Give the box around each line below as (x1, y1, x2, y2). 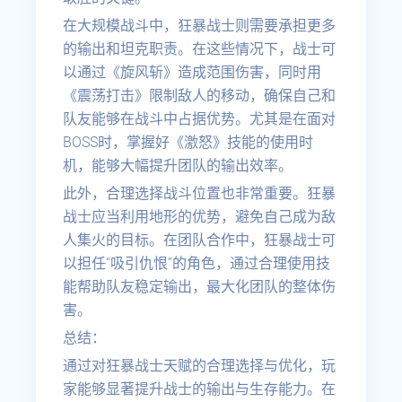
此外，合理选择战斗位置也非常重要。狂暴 (63, 185, 336, 202)
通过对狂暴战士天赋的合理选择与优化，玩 (63, 357, 336, 374)
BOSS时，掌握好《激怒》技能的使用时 (63, 134, 314, 151)
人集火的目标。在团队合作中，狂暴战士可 (63, 232, 336, 249)
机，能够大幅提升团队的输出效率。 (63, 157, 293, 174)
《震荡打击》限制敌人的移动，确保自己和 (63, 87, 336, 104)
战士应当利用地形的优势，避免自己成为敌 (63, 208, 336, 225)
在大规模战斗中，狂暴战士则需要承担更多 (63, 17, 336, 34)
